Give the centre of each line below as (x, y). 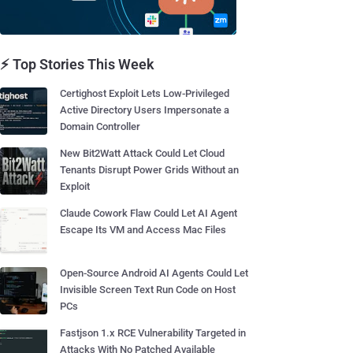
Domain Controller (100, 126)
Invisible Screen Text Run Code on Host (148, 290)
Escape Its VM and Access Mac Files (143, 230)
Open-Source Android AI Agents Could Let (154, 273)
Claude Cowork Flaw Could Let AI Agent (149, 213)
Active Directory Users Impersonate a (145, 110)
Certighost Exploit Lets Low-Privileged (145, 93)
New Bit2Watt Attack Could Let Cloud (142, 153)
